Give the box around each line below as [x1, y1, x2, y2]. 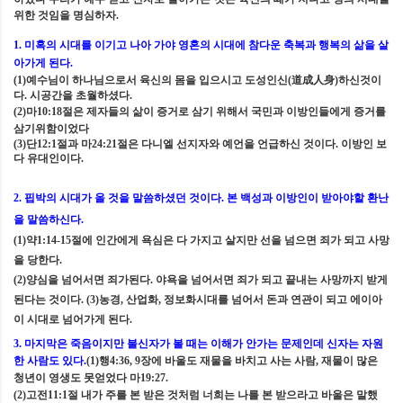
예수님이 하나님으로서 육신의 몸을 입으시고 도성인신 [26, 74, 288, 86]
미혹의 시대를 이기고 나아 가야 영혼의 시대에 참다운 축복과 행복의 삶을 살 [24, 39, 389, 51]
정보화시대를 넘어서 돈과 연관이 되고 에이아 [164, 293, 382, 306]
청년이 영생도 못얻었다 [13, 372, 130, 384]
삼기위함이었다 [13, 122, 89, 135]
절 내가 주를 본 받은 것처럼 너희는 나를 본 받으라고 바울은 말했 [67, 389, 378, 401]
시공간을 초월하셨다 [30, 89, 130, 102]
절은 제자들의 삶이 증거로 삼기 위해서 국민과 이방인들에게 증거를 [62, 105, 386, 118]
